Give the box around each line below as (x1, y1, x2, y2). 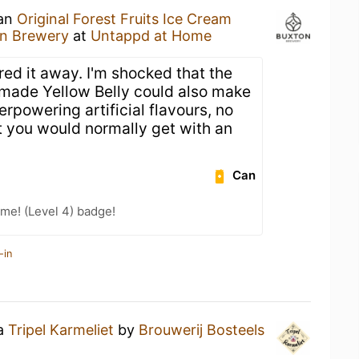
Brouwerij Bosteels (139, 321, 264, 338)
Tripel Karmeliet (8, 321, 114, 338)
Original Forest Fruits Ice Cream (17, 10, 232, 27)
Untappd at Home (91, 27, 212, 44)
